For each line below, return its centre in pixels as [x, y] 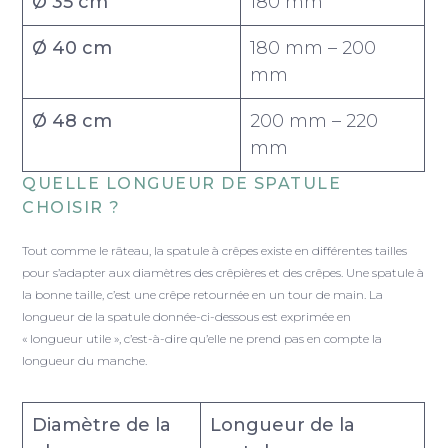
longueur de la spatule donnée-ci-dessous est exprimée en [187, 317]
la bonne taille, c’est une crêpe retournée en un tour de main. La [203, 295]
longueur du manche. [85, 361]
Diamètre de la [102, 425]
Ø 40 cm [72, 48]
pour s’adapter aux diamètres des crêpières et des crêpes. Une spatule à [223, 273]
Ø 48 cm [72, 121]
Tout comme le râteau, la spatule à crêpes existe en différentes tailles [215, 251]
